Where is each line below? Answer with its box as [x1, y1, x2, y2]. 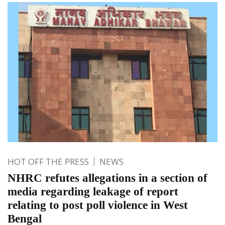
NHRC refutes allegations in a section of [8, 171, 207, 184]
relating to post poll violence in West [8, 198, 188, 211]
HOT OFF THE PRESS [8, 155, 89, 167]
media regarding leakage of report [8, 185, 178, 198]
